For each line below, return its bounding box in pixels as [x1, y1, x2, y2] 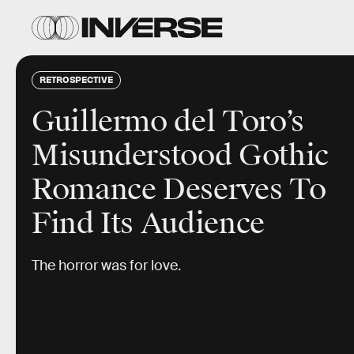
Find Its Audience [32, 205, 265, 242]
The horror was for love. [32, 257, 181, 274]
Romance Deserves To [32, 171, 326, 208]
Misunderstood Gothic [32, 137, 329, 174]
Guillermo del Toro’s [32, 104, 304, 140]
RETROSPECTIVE [40, 73, 113, 85]
